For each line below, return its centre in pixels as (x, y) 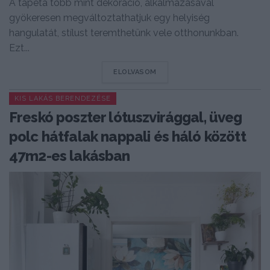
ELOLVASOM (135, 72)
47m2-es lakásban (70, 155)
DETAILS (171, 71)
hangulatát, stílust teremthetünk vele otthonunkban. (124, 33)
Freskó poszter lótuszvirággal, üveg (126, 117)
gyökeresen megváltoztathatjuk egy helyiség (109, 17)
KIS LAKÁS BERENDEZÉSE (63, 98)
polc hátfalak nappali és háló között (127, 136)
